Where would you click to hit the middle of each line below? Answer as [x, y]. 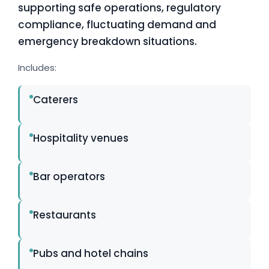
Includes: [37, 68]
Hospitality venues [81, 138]
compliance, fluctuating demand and [117, 25]
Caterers [56, 100]
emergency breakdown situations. [107, 42]
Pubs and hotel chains [91, 254]
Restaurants [65, 215]
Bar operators [69, 177]
